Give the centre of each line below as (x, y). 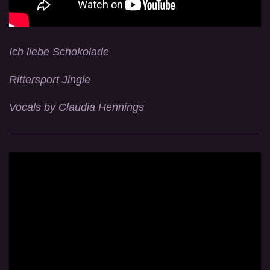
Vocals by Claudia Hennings (77, 107)
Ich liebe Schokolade (59, 52)
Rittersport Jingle (50, 79)
